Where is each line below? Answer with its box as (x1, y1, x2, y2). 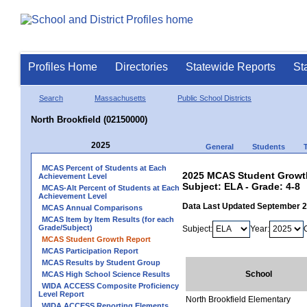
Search (39, 93, 63, 102)
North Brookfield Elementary (186, 294, 291, 304)
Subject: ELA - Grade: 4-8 (182, 180, 300, 192)
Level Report (38, 289, 84, 298)
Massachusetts (95, 93, 146, 102)
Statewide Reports (186, 61, 275, 73)
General (206, 142, 234, 151)
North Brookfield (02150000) (31, 114, 147, 125)
